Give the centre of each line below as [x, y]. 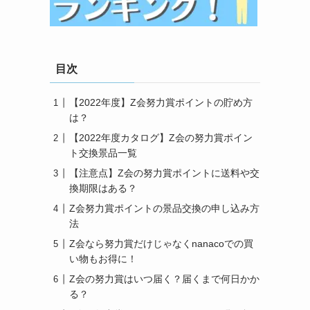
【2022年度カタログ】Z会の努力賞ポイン [161, 138]
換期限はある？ [103, 188]
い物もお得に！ [103, 259]
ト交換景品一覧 [103, 153]
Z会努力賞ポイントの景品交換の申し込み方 [164, 208]
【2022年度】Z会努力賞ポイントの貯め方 [161, 102]
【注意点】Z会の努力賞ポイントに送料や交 [164, 173]
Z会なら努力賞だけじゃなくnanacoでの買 [161, 244]
